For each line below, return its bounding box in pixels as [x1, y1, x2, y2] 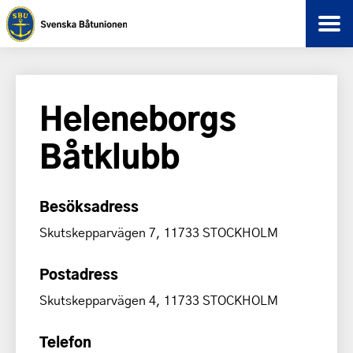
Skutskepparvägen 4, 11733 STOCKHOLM [39, 291, 278, 309]
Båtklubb [39, 133, 180, 176]
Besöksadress [39, 196, 139, 215]
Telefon [39, 332, 91, 351]
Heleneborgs [39, 95, 236, 139]
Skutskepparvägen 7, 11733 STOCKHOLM [39, 223, 278, 241]
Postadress [39, 264, 118, 283]
